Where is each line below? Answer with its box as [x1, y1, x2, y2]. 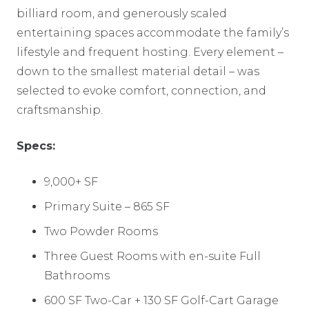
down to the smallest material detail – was [17, 64, 259, 78]
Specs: [17, 139, 55, 152]
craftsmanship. [17, 103, 103, 117]
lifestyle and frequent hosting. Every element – [17, 45, 283, 59]
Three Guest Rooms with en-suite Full [44, 249, 261, 263]
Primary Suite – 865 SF [44, 199, 170, 213]
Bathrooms [44, 268, 110, 282]
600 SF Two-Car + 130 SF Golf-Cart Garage [44, 293, 279, 307]
